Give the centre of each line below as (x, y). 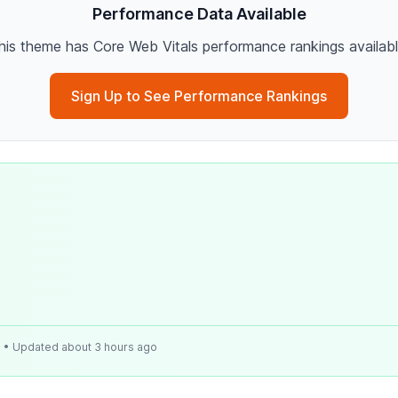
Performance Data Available (199, 14)
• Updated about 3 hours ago (80, 347)
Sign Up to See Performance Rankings (199, 96)
